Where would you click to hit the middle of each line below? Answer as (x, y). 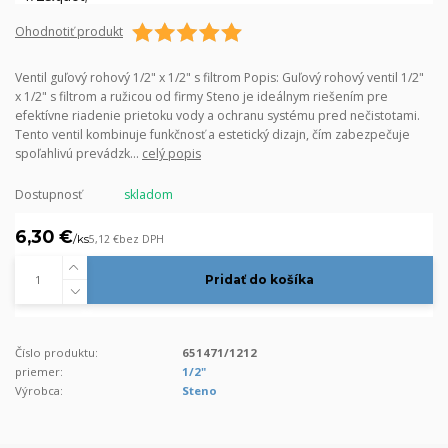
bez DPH (141, 239)
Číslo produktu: (56, 352)
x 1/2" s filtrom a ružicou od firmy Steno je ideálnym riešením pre (201, 96)
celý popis (171, 153)
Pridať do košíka (260, 279)
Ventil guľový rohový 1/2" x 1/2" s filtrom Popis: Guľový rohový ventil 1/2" (219, 77)
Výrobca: (39, 390)
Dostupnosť (48, 194)
